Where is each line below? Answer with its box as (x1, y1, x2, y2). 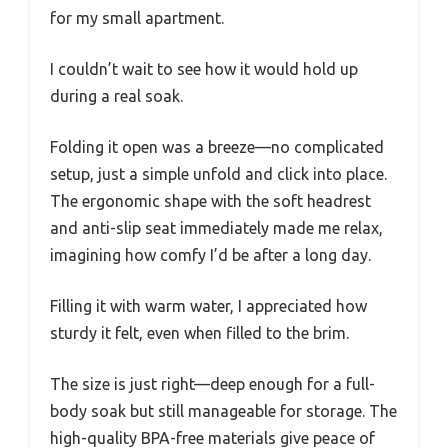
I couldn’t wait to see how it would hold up (50, 59, 358, 78)
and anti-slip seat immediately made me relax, (50, 218, 383, 237)
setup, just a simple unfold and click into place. (50, 164, 387, 183)
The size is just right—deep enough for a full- (50, 374, 375, 393)
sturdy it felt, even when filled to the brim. (50, 323, 349, 342)
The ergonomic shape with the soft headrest (50, 191, 371, 210)
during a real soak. (50, 86, 183, 105)
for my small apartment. (50, 8, 224, 27)
